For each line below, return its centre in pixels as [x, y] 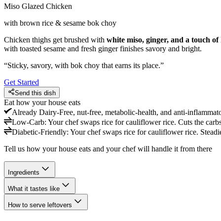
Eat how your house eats [42, 102]
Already [25, 112]
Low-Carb [28, 122]
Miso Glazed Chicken [38, 6]
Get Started [21, 82]
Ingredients [24, 172]
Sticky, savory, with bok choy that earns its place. [84, 65]
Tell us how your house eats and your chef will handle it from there [108, 148]
